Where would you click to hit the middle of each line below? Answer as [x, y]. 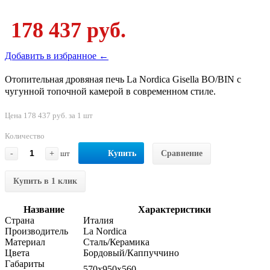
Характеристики [174, 209]
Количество [25, 136]
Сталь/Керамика [116, 242]
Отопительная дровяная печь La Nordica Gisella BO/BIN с [123, 79]
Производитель [36, 231]
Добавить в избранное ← [57, 55]
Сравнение [182, 153]
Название [44, 209]
